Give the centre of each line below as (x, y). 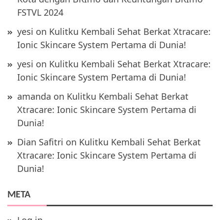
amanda (34, 96)
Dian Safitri (40, 142)
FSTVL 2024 (40, 12)
